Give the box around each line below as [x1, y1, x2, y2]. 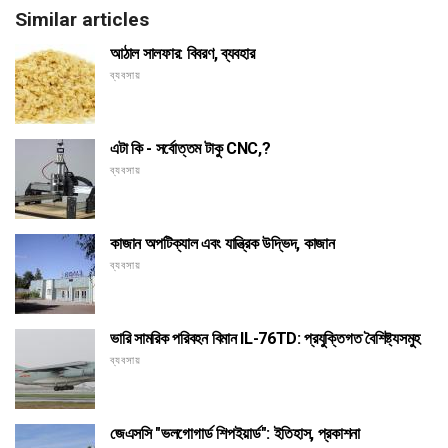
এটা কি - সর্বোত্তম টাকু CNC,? [110, 138, 271, 158]
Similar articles [15, 7, 149, 31]
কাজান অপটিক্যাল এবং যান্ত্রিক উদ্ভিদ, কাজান [110, 233, 335, 253]
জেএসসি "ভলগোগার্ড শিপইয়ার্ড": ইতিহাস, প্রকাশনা [110, 423, 361, 443]
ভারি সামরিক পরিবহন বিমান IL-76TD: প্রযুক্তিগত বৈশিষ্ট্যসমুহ [110, 328, 420, 348]
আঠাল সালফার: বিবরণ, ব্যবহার [110, 43, 255, 63]
